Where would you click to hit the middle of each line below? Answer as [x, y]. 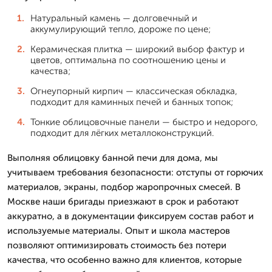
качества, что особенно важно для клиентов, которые [124, 260]
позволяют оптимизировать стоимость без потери [117, 245]
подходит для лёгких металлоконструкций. [122, 133]
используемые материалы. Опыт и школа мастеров [119, 230]
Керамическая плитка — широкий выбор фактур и [138, 49]
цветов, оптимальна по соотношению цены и [128, 60]
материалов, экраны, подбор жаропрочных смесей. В [124, 187]
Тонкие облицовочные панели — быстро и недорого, [144, 122]
